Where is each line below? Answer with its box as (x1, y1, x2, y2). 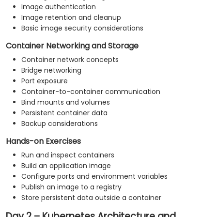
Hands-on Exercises (6, 136, 81, 147)
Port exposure (21, 76, 68, 86)
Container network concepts (21, 55, 119, 65)
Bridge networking (21, 65, 81, 76)
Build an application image (21, 161, 111, 171)
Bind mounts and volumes (21, 97, 110, 108)
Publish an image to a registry (21, 182, 122, 192)
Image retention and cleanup (21, 13, 121, 23)
